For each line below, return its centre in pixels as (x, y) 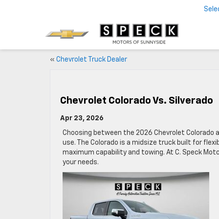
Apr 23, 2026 (82, 118)
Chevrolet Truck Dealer (92, 60)
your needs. (81, 162)
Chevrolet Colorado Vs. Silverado (137, 101)
